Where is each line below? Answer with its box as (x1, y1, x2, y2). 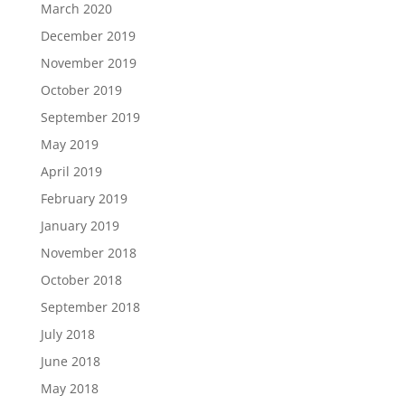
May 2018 (40, 380, 99, 397)
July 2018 (40, 325, 95, 343)
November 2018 (40, 244, 137, 261)
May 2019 (40, 136, 99, 153)
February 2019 (40, 190, 127, 207)
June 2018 (40, 353, 100, 370)
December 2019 (40, 27, 136, 44)
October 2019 (40, 81, 122, 99)
